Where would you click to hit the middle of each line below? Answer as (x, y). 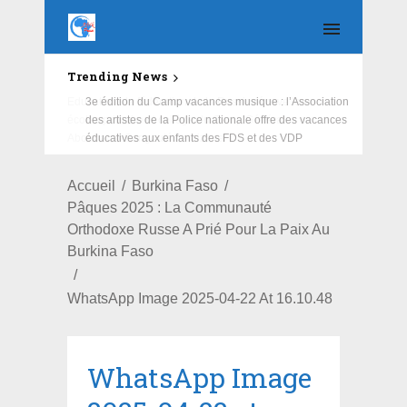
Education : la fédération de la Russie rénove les (187, 101)
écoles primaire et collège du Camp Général (176, 119)
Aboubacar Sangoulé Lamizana (146, 138)
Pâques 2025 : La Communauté (169, 207)
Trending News (117, 76)
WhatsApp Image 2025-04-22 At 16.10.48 (200, 299)
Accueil (91, 185)
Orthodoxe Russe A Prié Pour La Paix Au (199, 229)
